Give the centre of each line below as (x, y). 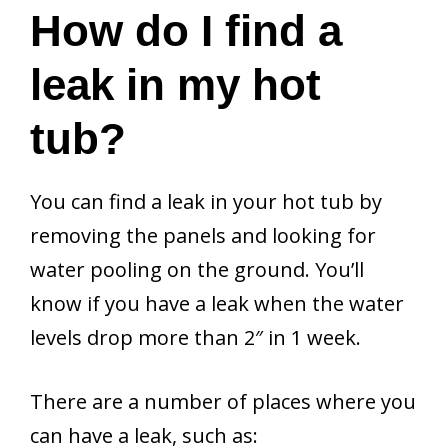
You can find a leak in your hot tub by (206, 201)
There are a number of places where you (223, 401)
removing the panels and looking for (203, 235)
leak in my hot (175, 84)
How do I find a (186, 30)
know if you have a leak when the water (217, 303)
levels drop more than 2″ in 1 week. (195, 337)
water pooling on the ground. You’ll (197, 269)
